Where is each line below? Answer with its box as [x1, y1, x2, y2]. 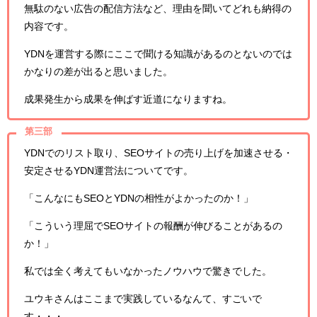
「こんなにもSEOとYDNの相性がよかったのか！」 [24, 192, 253, 203]
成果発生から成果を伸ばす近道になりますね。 [24, 93, 232, 104]
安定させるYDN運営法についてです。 [24, 165, 193, 175]
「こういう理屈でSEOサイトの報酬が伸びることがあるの [24, 220, 282, 231]
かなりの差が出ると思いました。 [24, 66, 173, 76]
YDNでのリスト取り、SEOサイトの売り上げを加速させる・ [24, 147, 293, 158]
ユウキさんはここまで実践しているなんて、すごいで [24, 293, 262, 304]
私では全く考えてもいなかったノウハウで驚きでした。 [24, 265, 272, 276]
